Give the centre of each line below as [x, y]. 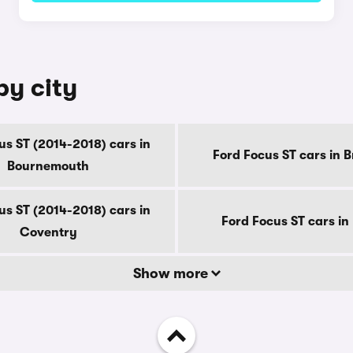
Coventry [48, 232]
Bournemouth [48, 166]
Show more [172, 273]
